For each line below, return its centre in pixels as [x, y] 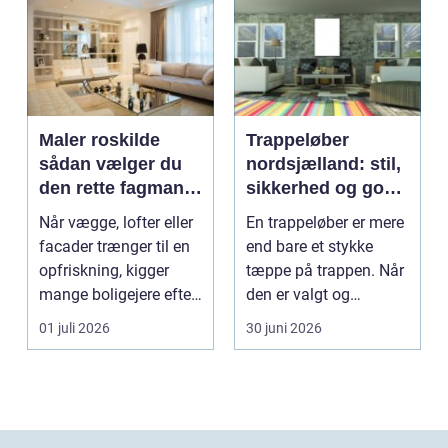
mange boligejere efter [117, 294]
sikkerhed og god [320, 187]
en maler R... [82, 318]
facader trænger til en [114, 246]
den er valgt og [298, 294]
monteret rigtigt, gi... [316, 318]
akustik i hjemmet [321, 211]
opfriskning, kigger [104, 270]
